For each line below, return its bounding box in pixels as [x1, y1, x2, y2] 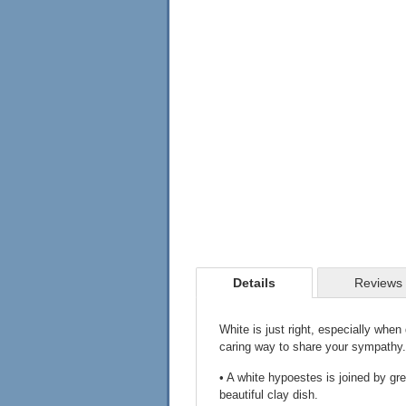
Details [233, 275, 275, 290]
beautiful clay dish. [219, 388, 318, 401]
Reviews [354, 275, 402, 290]
